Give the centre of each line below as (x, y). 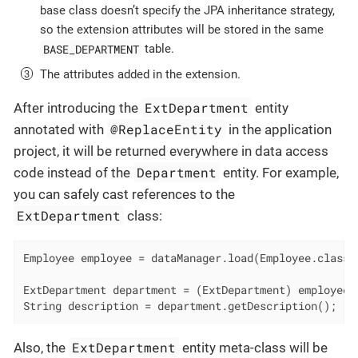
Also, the (41, 347)
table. (158, 49)
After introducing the (78, 108)
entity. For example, (280, 173)
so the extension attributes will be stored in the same (182, 30)
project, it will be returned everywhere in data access (171, 151)
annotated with (60, 130)
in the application (279, 130)
